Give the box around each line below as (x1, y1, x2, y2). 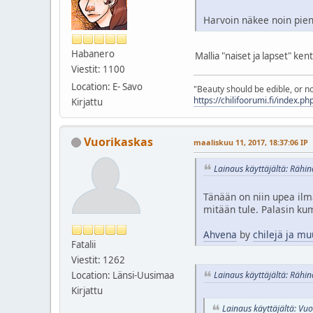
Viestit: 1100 (71, 62, 125, 75)
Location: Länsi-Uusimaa (71, 268, 174, 282)
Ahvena (203, 228, 237, 242)
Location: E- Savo (71, 80, 143, 93)
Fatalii (71, 238, 96, 251)
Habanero (71, 47, 115, 60)
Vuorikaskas (84, 133, 153, 150)
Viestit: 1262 (71, 253, 125, 266)
